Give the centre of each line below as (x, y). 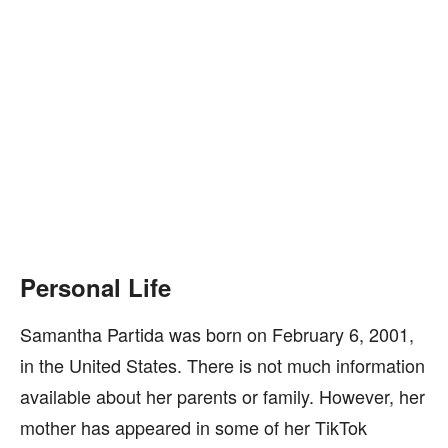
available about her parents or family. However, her (222, 396)
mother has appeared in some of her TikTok (193, 427)
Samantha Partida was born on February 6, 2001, (217, 334)
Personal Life (95, 287)
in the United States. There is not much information (222, 365)
